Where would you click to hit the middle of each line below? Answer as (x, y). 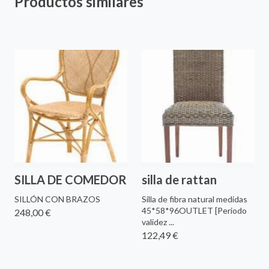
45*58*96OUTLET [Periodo (194, 210)
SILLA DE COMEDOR (71, 179)
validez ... (158, 222)
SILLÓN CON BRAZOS (57, 199)
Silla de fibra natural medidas (195, 199)
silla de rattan (179, 179)
